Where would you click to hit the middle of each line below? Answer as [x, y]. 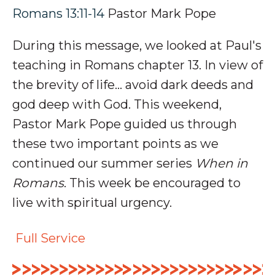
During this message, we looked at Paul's [137, 45]
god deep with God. [72, 104]
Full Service [50, 238]
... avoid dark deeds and [184, 85]
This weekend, [178, 104]
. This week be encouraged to [152, 183]
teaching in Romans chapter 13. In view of [137, 65]
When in [222, 163]
